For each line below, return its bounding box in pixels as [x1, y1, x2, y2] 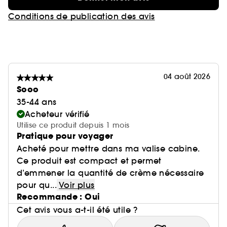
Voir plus [59, 180, 95, 191]
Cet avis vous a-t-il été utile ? [17, 205, 138, 215]
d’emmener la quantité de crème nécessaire [17, 168, 204, 178]
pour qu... [17, 180, 57, 191]
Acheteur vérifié [25, 109, 90, 120]
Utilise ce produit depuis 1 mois [17, 121, 130, 130]
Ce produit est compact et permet [17, 156, 162, 166]
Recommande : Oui [17, 191, 100, 203]
